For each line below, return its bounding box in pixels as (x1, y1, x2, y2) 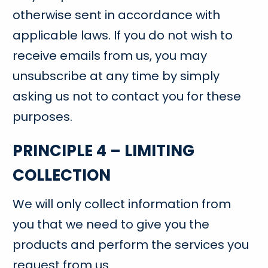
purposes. (13, 108, 73, 125)
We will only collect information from (13, 196, 232, 212)
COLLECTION (13, 165, 111, 186)
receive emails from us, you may (13, 47, 208, 64)
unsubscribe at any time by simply (13, 68, 220, 84)
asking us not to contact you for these (13, 88, 242, 105)
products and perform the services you (13, 236, 249, 253)
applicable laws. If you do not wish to (13, 27, 233, 44)
